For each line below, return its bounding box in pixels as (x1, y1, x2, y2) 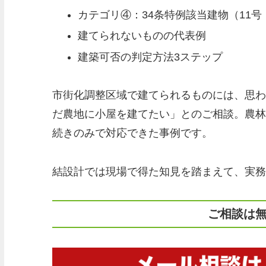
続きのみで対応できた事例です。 (52, 127, 213, 140)
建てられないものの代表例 (78, 30, 207, 42)
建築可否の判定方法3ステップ (78, 51, 223, 64)
